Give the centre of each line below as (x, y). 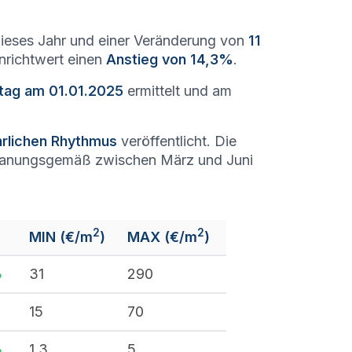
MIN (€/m (61, 237)
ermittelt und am (178, 91)
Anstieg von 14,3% (170, 59)
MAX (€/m (162, 237)
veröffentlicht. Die (177, 141)
